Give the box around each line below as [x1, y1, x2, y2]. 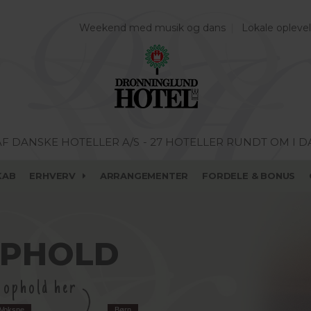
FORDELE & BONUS [202, 170, 296, 181]
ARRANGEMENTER [99, 170, 189, 181]
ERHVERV [29, 170, 76, 181]
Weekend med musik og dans [79, 22, 226, 34]
